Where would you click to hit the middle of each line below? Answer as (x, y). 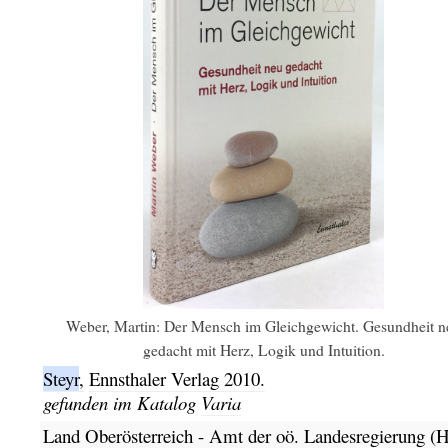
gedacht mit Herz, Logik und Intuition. (263, 349)
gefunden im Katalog (121, 402)
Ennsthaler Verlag (156, 378)
